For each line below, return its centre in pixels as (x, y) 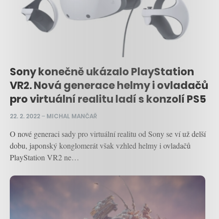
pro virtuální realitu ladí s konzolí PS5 (108, 99)
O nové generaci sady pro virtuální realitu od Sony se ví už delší (108, 134)
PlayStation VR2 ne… (44, 157)
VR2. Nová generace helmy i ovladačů (109, 85)
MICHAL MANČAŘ (72, 116)
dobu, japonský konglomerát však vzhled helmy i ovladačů (100, 146)
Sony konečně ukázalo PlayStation (102, 71)
